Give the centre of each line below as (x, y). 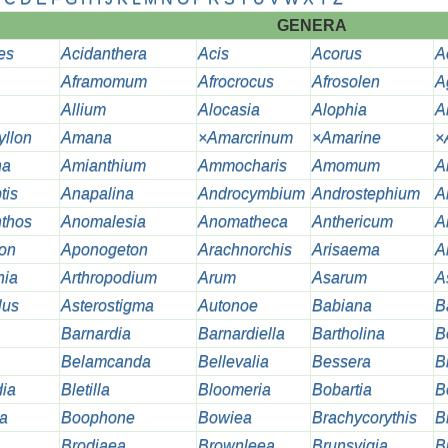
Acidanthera (103, 54)
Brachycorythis (364, 418)
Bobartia (341, 390)
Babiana (341, 306)
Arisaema (345, 250)
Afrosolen (345, 82)
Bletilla (85, 390)
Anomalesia (103, 222)
